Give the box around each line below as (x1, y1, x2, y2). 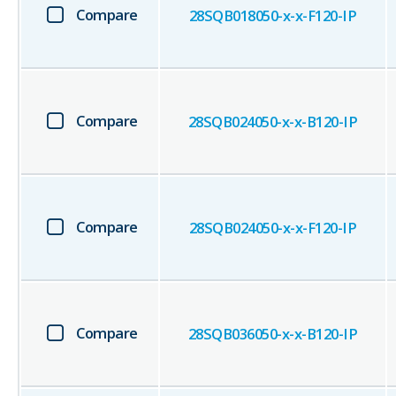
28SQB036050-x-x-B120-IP (187, 324, 358, 345)
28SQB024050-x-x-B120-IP (187, 111, 358, 133)
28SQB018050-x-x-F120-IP (188, 5, 357, 27)
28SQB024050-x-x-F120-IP (188, 217, 357, 239)
